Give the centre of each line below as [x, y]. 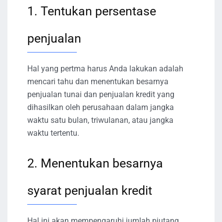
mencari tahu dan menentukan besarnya [98, 82]
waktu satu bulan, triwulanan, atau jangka [100, 120]
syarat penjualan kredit [90, 191]
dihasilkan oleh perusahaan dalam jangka [101, 108]
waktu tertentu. [53, 133]
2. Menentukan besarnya [95, 164]
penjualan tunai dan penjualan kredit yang [101, 95]
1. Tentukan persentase [92, 11]
